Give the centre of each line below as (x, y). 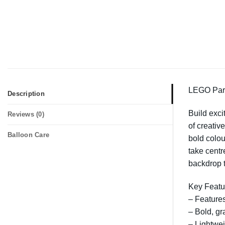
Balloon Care (29, 135)
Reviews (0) (26, 115)
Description (26, 94)
